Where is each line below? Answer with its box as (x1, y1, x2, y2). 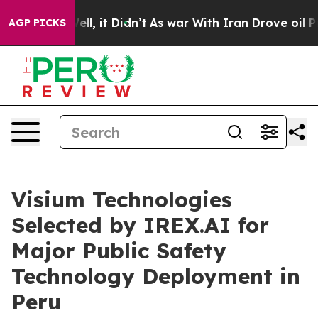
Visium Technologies (11, 186, 232, 213)
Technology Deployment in (11, 263, 300, 290)
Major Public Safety (11, 237, 226, 264)
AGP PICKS (9, 16, 66, 29)
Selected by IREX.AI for (11, 212, 269, 238)
